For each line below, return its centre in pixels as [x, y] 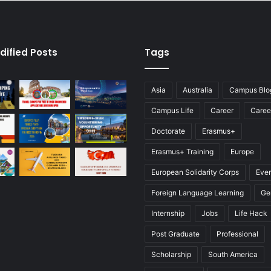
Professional [237, 234]
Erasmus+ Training [182, 152]
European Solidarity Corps [195, 172]
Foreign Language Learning [198, 193]
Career [222, 110]
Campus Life [172, 110]
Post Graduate [175, 234]
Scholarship [171, 254]
